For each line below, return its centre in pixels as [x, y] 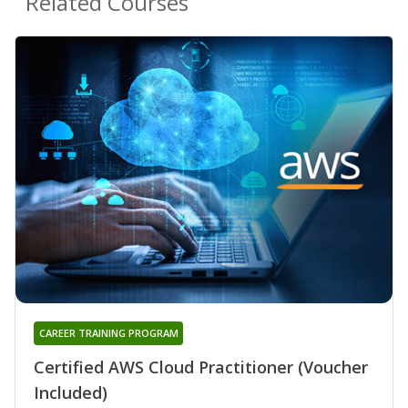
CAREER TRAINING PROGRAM [108, 333]
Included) [71, 393]
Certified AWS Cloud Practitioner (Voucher [201, 367]
